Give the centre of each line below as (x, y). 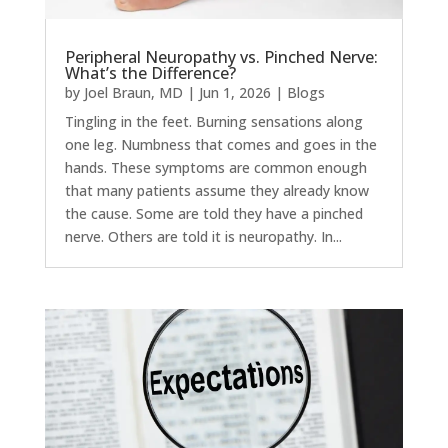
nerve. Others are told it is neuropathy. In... (203, 236)
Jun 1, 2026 (234, 92)
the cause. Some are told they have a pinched (213, 213)
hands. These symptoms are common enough (215, 167)
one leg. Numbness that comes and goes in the (220, 144)
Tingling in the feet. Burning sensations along (213, 121)
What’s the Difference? (150, 72)
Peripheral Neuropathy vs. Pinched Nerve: (221, 56)
